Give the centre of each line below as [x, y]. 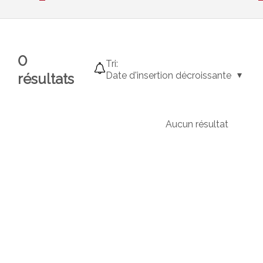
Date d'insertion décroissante [169, 75]
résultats [46, 79]
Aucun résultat [197, 124]
